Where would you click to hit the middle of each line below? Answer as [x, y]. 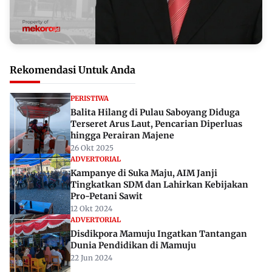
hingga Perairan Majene [122, 136]
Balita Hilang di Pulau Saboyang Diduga [155, 113]
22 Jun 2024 [91, 258]
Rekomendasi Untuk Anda [73, 70]
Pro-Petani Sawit [107, 196]
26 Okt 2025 [92, 148]
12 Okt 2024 [91, 209]
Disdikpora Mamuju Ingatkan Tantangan [159, 234]
